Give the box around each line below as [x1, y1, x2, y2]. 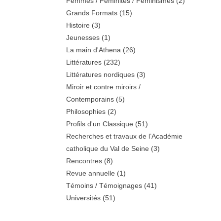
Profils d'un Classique [66, 119, 134, 128]
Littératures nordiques [66, 70, 135, 78]
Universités [66, 193, 101, 202]
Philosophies [66, 107, 106, 115]
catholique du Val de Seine [66, 144, 149, 152]
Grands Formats [66, 8, 118, 17]
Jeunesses [66, 33, 100, 41]
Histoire [66, 21, 90, 29]
